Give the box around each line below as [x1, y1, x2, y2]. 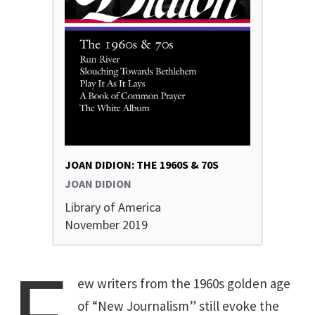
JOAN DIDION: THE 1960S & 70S [65, 157, 219, 172]
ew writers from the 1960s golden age [77, 274, 290, 292]
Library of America [65, 198, 161, 215]
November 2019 [65, 216, 148, 233]
